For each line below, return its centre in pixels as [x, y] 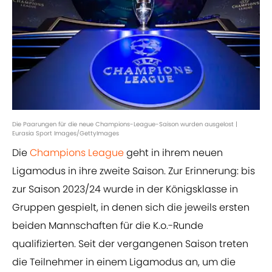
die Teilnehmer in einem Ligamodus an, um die [124, 262]
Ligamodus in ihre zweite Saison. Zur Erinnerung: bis [134, 171]
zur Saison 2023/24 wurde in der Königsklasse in [125, 189]
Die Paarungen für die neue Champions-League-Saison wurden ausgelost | [125, 124]
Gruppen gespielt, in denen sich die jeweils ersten [131, 208]
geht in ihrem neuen [173, 153]
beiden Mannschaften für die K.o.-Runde [108, 226]
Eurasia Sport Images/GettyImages [66, 134]
